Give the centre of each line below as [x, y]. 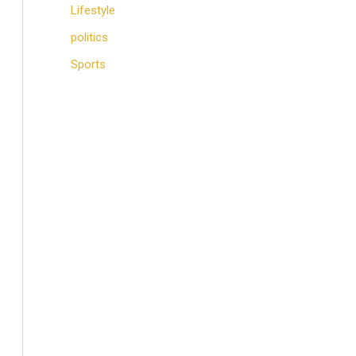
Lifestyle [93, 11]
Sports [88, 64]
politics [89, 37]
